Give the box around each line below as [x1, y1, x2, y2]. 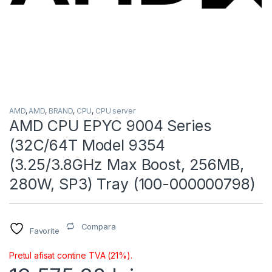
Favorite [29, 225, 59, 236]
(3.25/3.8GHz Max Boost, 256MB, [9, 155, 244, 174]
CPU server [95, 106, 135, 115]
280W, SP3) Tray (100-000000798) [9, 174, 256, 193]
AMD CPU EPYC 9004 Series [9, 116, 211, 135]
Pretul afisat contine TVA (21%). [9, 250, 132, 260]
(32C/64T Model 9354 [9, 135, 166, 154]
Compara [81, 221, 116, 231]
